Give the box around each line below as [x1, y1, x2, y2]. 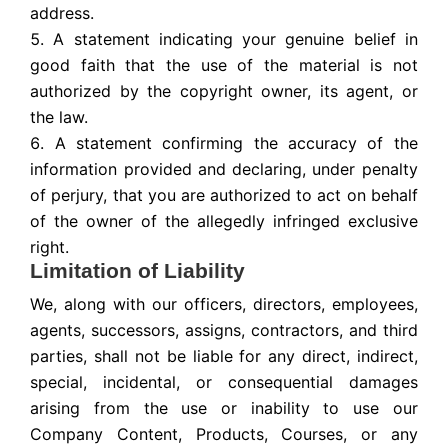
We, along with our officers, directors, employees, [30, 294, 418, 315]
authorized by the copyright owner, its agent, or [30, 81, 418, 102]
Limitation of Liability [30, 259, 246, 283]
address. [30, 3, 95, 24]
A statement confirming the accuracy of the [54, 133, 418, 154]
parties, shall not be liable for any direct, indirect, [30, 346, 418, 367]
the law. [30, 107, 89, 128]
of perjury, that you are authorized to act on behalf [30, 185, 418, 206]
